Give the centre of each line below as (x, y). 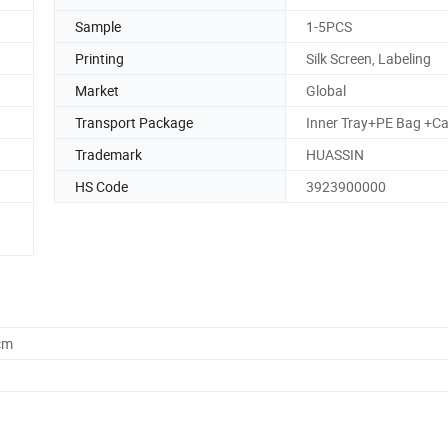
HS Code (101, 186)
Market (97, 90)
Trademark (108, 154)
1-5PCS (329, 26)
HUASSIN (335, 154)
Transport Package (134, 122)
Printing (99, 58)
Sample (98, 26)
